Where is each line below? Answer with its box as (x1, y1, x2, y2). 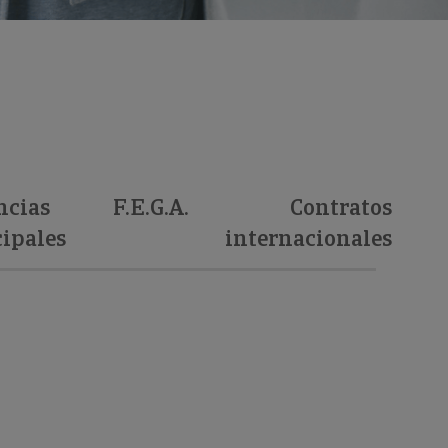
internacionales (225, 224, 393, 253)
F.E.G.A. (113, 193, 189, 222)
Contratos (290, 193, 393, 222)
